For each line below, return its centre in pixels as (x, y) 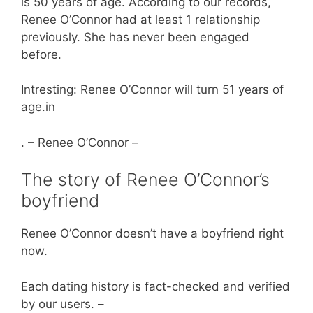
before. (41, 54)
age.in (38, 107)
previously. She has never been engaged (135, 37)
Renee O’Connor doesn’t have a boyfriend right (152, 233)
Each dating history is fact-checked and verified (155, 286)
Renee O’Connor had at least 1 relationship (140, 19)
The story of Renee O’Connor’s (145, 180)
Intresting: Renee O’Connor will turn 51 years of (152, 89)
